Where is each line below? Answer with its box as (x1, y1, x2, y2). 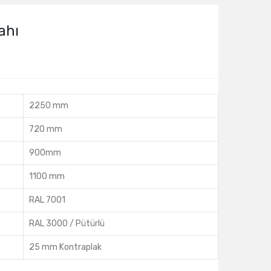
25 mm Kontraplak (29, 242, 102, 252)
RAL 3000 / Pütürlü (29, 218, 105, 229)
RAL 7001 (29, 195, 65, 205)
